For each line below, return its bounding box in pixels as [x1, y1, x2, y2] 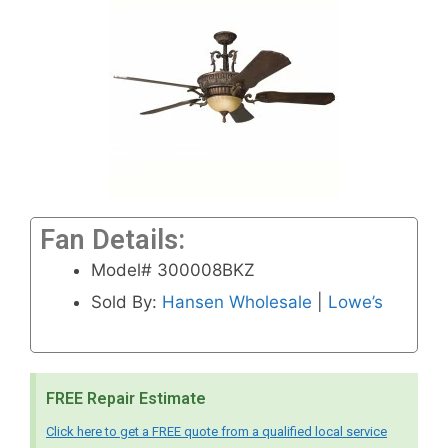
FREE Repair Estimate [46, 389, 206, 409]
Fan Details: [40, 223, 185, 256]
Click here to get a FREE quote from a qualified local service [46, 424, 387, 440]
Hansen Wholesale [162, 291, 312, 312]
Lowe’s [328, 291, 383, 312]
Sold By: [91, 291, 162, 312]
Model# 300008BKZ [91, 259, 255, 280]
